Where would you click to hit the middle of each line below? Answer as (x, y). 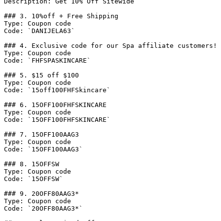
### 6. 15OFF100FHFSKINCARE (55, 105)
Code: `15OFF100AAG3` (43, 149)
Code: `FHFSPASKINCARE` (47, 60)
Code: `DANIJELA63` (39, 31)
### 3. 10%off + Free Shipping (61, 16)
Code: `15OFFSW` (34, 179)
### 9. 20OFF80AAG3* (41, 194)
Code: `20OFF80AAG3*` (43, 208)
